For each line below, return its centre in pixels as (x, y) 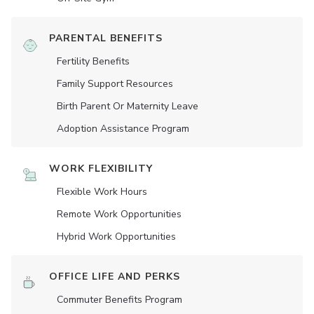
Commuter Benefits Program (120, 300)
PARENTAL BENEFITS (106, 38)
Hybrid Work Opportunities (116, 237)
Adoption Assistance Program (123, 129)
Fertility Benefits (93, 61)
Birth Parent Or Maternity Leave (128, 106)
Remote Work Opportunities (119, 214)
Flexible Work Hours (102, 192)
